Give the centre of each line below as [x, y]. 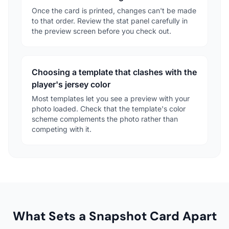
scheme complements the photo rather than [105, 119]
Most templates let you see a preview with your [111, 98]
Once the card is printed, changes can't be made [114, 10]
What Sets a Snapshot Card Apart [114, 216]
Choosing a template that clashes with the [114, 72]
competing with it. [62, 129]
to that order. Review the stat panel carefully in [110, 20]
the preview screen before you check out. [101, 31]
